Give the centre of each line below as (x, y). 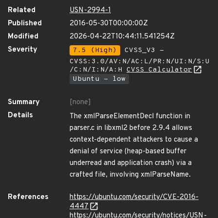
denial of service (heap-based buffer (128, 152)
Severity (23, 50)
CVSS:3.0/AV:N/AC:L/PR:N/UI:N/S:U (140, 62)
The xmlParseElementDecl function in (130, 117)
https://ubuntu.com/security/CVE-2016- (134, 197)
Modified (23, 37)
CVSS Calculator (159, 70)
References (28, 197)
